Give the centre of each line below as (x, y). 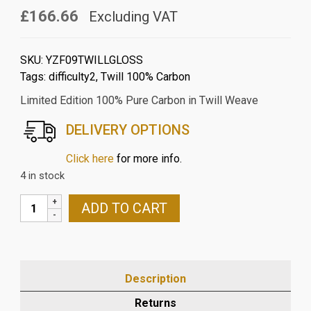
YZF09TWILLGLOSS (94, 60)
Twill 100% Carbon (145, 77)
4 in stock (42, 176)
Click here (90, 159)
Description (155, 279)
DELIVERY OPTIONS (127, 130)
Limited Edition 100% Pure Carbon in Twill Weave (139, 101)
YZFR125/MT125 (62, 219)
